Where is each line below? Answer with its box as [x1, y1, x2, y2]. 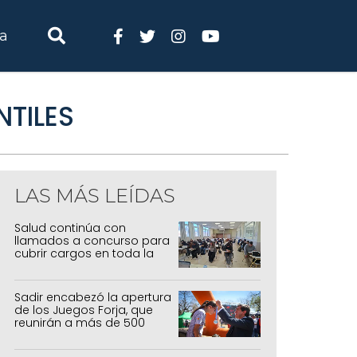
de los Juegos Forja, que [14, 301, 153, 318]
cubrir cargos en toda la [14, 245, 154, 261]
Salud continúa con [14, 220, 126, 236]
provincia [14, 258, 68, 274]
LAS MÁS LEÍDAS [14, 184, 175, 207]
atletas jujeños [14, 327, 98, 343]
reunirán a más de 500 [14, 314, 145, 331]
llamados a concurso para [14, 233, 170, 249]
